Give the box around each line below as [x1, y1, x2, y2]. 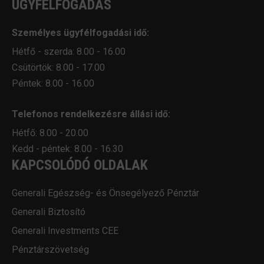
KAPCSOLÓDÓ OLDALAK [12, 156, 148, 173]
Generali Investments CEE [12, 225, 118, 236]
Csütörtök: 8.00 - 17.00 [12, 61, 105, 73]
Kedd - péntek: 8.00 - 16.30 [12, 143, 123, 154]
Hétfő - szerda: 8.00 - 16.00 [12, 45, 126, 57]
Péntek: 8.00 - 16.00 [12, 77, 94, 89]
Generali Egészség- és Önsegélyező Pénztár [12, 187, 199, 199]
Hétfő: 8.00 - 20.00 [12, 127, 88, 138]
